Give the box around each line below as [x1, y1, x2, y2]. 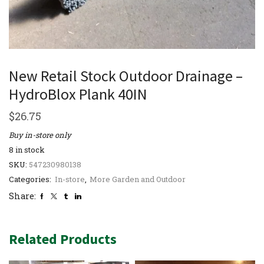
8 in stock [9, 144, 45, 155]
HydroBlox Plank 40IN [9, 84, 147, 104]
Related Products [9, 229, 117, 248]
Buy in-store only [9, 129, 71, 140]
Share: [9, 190, 36, 202]
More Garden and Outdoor [90, 173, 186, 184]
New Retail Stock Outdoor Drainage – [9, 65, 243, 85]
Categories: [9, 173, 53, 184]
